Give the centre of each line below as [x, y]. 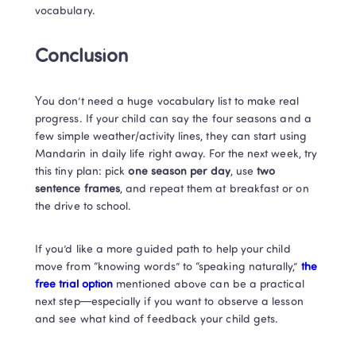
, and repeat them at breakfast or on [215, 189]
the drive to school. [83, 207]
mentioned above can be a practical [210, 284]
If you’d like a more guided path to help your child [163, 250]
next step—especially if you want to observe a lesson [169, 302]
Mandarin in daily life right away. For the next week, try [176, 154]
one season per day [179, 172]
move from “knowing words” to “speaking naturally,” [168, 267]
